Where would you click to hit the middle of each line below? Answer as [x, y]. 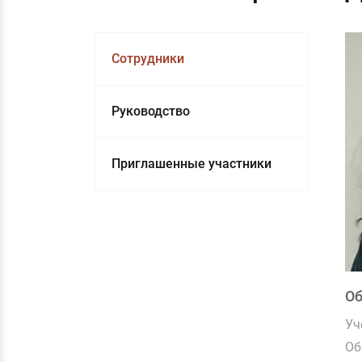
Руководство [151, 111]
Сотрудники [148, 59]
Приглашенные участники [192, 164]
